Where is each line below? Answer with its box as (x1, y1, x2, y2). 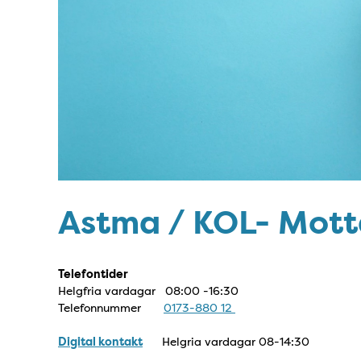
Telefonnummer (58, 301, 164, 315)
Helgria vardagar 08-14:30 (143, 334, 313, 349)
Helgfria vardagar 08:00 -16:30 (58, 284, 239, 298)
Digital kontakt (58, 334, 143, 350)
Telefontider (58, 267, 128, 282)
